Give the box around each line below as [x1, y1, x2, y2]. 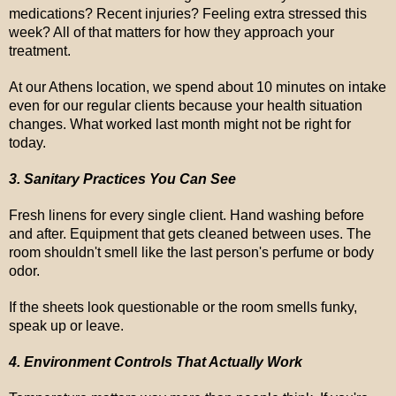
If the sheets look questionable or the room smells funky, [9, 300, 357, 315]
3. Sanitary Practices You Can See [9, 171, 236, 187]
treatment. [9, 43, 71, 58]
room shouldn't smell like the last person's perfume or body [9, 245, 374, 260]
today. [9, 135, 46, 150]
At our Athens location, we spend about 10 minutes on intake [9, 80, 386, 95]
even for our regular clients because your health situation [9, 98, 362, 113]
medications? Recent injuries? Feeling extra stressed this [9, 6, 367, 21]
